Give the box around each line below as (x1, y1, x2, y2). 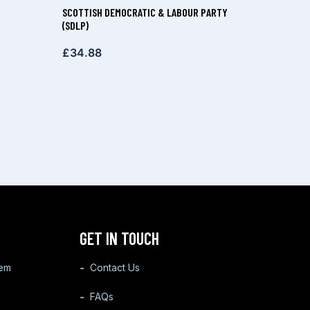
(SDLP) (62, 18, 89, 32)
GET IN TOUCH (79, 228, 159, 249)
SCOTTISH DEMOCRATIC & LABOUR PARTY (62, 5, 228, 19)
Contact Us (89, 262, 140, 274)
